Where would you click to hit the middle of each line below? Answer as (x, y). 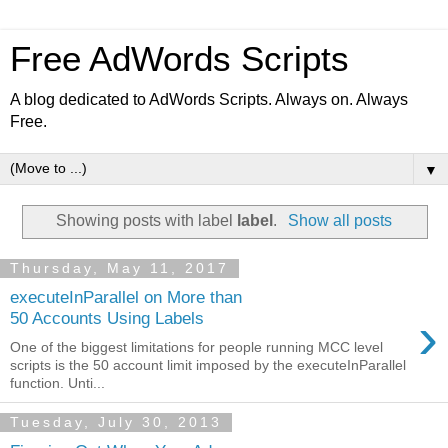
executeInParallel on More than (126, 297)
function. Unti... (57, 382)
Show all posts (339, 220)
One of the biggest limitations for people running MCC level (196, 346)
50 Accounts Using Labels (107, 318)
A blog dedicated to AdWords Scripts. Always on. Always (209, 99)
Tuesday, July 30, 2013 (116, 422)
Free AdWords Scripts (179, 59)
